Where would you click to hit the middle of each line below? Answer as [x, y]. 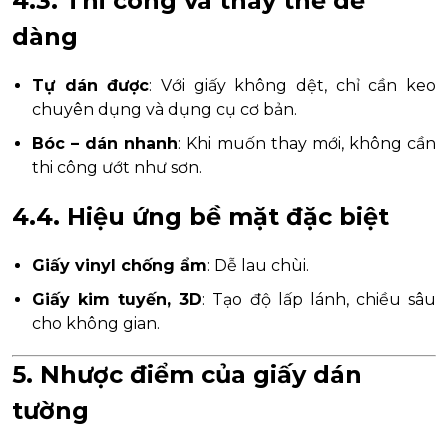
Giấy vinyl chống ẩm [119, 265]
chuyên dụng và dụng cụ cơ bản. [164, 109]
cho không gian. [96, 323]
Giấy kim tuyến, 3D [117, 299]
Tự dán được [91, 85]
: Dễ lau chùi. [258, 265]
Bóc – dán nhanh [105, 143]
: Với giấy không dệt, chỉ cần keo [293, 85]
